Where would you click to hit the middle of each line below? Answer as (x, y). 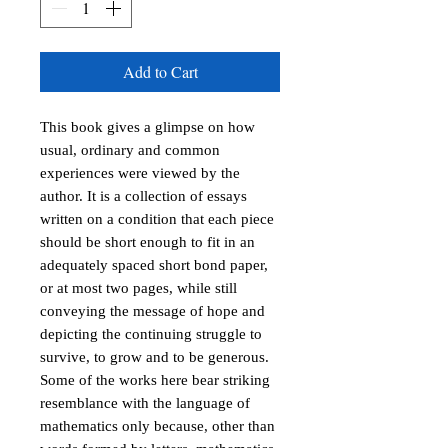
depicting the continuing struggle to (151, 334)
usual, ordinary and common (130, 150)
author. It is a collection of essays (143, 196)
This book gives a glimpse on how (147, 127)
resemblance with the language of (145, 403)
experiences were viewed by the (140, 173)
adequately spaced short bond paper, (154, 265)
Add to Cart (160, 71)
